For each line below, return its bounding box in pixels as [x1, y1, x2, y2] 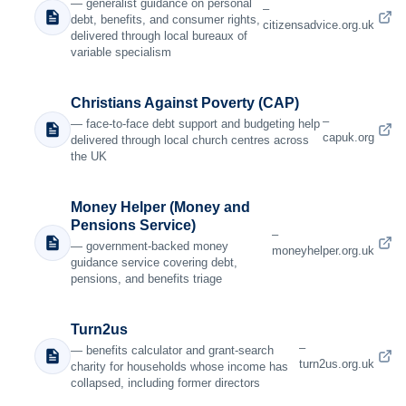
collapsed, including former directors [71, 376, 260, 391]
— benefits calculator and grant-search [71, 343, 274, 358]
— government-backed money [71, 239, 228, 254]
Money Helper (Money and [71, 199, 250, 216]
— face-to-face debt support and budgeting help [71, 117, 320, 131]
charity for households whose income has [71, 360, 288, 374]
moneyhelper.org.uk [272, 244, 374, 258]
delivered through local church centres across [71, 133, 309, 148]
